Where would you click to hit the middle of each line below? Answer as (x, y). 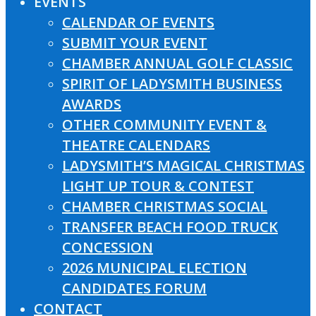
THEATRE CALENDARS (136, 145)
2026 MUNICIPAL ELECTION (154, 268)
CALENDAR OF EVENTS (138, 23)
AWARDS (92, 104)
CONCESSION (108, 248)
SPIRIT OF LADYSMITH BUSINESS (172, 84)
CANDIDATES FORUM (134, 288)
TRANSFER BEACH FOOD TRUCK (170, 227)
